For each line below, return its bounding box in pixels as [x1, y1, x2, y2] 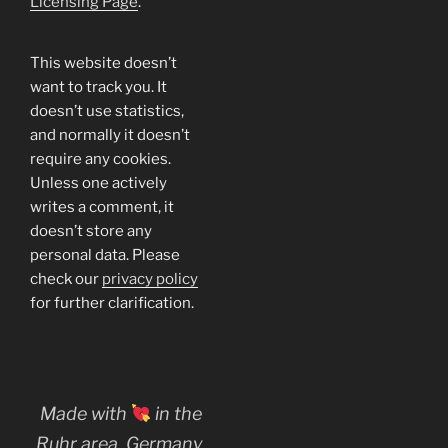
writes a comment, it [30, 198, 174, 217]
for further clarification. [30, 294, 194, 313]
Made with [39, 402, 131, 424]
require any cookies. [30, 150, 171, 169]
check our [30, 270, 102, 289]
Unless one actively [30, 174, 167, 193]
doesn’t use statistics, [30, 102, 184, 121]
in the [151, 402, 203, 424]
